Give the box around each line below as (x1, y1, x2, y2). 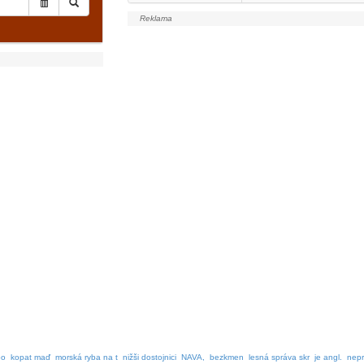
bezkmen (210, 353, 244, 362)
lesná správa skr (249, 353, 310, 362)
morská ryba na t (55, 353, 118, 362)
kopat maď (11, 353, 50, 362)
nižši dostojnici (123, 353, 176, 362)
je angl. (314, 353, 342, 362)
